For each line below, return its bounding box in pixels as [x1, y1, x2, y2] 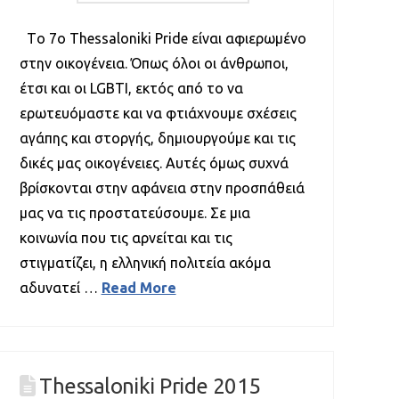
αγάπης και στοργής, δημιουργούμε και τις [19, 130, 296, 147]
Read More [101, 280, 176, 297]
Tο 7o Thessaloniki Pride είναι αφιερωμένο [19, 30, 306, 47]
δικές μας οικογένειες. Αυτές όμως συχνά [19, 155, 289, 172]
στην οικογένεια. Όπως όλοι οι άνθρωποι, [19, 55, 289, 72]
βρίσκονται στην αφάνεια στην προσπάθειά [19, 180, 305, 197]
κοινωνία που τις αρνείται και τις [19, 230, 232, 247]
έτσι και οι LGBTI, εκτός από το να [19, 80, 243, 97]
